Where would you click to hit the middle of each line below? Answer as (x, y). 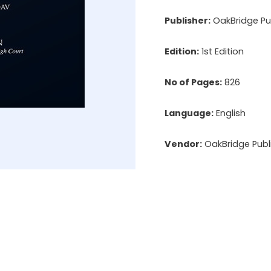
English (230, 113)
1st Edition (221, 51)
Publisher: (188, 20)
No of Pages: (193, 83)
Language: (189, 113)
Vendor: (183, 144)
